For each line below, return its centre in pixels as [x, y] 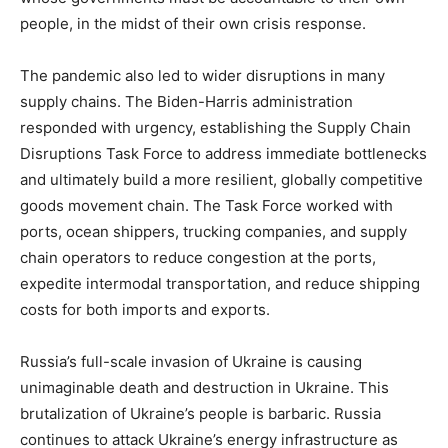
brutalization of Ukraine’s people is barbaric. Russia [200, 414]
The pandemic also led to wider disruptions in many [202, 76]
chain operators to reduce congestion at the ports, [198, 258]
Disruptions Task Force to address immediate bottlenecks [223, 154]
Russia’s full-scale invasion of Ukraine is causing [191, 362]
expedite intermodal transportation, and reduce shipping [220, 284]
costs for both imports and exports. [145, 310]
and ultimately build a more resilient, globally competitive [221, 180]
